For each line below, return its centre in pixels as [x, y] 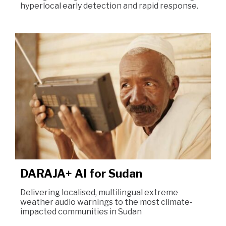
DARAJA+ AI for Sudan [81, 174]
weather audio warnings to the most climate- [106, 202]
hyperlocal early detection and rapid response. [109, 6]
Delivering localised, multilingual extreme [99, 192]
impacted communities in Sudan [81, 212]
